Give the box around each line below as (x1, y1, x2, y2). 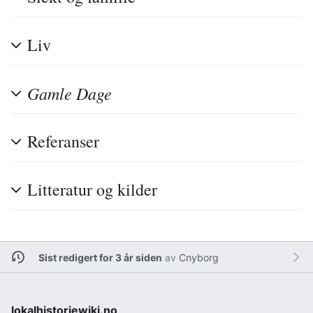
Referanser (27, 130, 99, 153)
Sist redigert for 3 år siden (38, 251, 162, 263)
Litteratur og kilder (27, 178, 157, 201)
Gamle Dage (27, 82, 112, 105)
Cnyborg (178, 251, 219, 263)
